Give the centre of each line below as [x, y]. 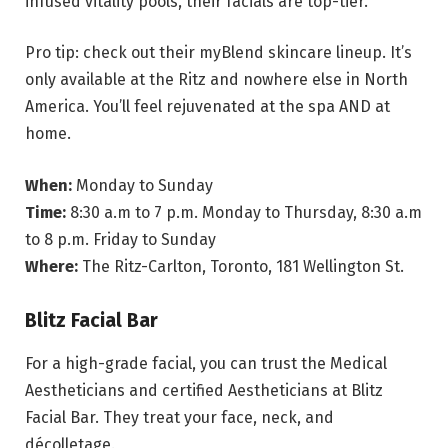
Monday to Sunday [144, 186]
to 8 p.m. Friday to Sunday [120, 240]
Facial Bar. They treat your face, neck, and [179, 417]
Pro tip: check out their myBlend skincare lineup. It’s [218, 53]
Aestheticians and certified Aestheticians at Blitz [204, 390]
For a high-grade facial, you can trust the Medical [206, 363]
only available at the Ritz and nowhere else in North [216, 80]
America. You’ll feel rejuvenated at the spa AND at [207, 107]
